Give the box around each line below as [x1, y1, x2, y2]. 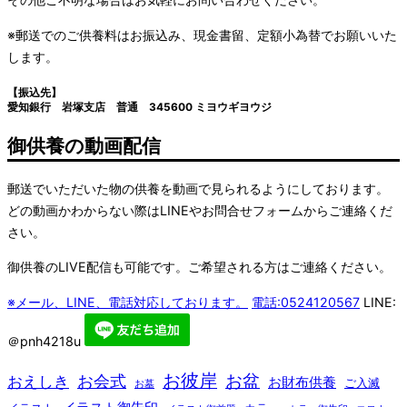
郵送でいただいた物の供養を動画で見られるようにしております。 [7, 181, 389, 196]
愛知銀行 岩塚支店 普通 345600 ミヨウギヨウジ [7, 101, 272, 114]
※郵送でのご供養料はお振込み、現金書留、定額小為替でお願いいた [7, 26, 397, 43]
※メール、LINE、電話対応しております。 [7, 293, 248, 310]
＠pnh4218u [7, 333, 84, 349]
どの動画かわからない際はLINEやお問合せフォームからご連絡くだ [7, 203, 392, 218]
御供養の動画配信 [7, 134, 161, 158]
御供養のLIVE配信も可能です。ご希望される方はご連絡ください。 [7, 259, 392, 275]
